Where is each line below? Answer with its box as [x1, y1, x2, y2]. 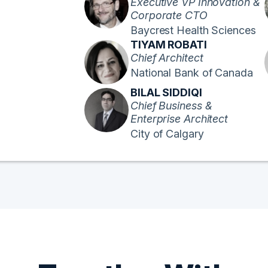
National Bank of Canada [130, 66, 253, 79]
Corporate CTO [130, 8, 208, 22]
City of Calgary [130, 127, 204, 140]
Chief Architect [130, 51, 203, 64]
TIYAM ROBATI [130, 38, 207, 51]
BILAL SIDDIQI [130, 86, 202, 99]
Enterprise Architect [130, 112, 228, 125]
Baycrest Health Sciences [130, 23, 256, 36]
